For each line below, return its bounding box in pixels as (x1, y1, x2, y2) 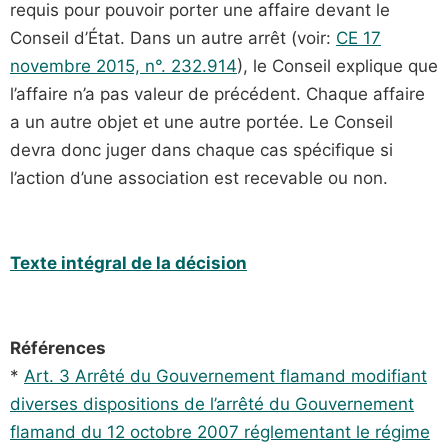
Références (10, 337, 106, 358)
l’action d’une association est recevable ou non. (10, 168, 388, 189)
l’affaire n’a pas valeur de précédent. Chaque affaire (10, 84, 425, 105)
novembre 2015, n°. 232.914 (10, 56, 237, 77)
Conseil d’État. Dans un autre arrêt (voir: (10, 28, 336, 49)
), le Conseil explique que (237, 56, 438, 77)
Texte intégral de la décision (10, 253, 247, 274)
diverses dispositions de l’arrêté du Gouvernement (10, 393, 414, 414)
